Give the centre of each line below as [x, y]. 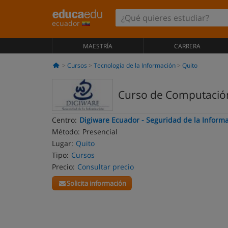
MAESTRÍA [97, 46]
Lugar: [63, 143]
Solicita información [97, 183]
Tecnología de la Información [134, 65]
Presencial [100, 132]
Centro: [64, 120]
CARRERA [187, 46]
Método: [66, 132]
